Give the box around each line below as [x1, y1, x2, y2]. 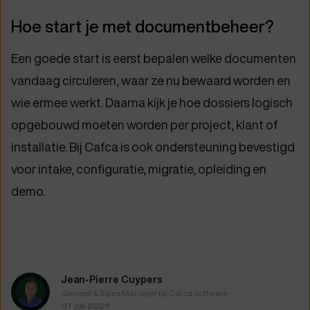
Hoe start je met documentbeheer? [11, 15, 274, 39]
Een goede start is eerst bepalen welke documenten [11, 50, 296, 68]
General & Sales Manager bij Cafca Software [61, 287, 228, 300]
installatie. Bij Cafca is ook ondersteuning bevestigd [11, 138, 295, 156]
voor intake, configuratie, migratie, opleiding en [11, 161, 266, 179]
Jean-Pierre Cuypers [61, 273, 163, 287]
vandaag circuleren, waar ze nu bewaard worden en [11, 72, 291, 90]
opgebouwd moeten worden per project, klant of [11, 116, 278, 134]
